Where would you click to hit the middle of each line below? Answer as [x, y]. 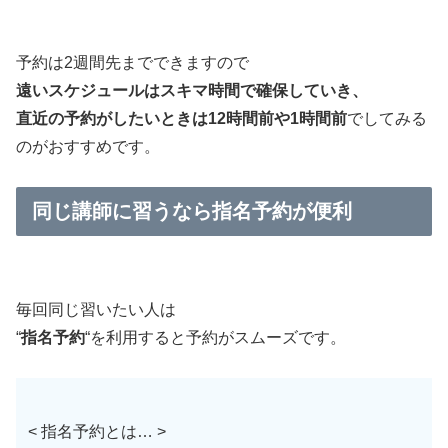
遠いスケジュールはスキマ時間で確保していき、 [192, 91]
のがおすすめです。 [88, 147]
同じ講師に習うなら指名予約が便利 [192, 210]
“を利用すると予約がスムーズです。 [215, 338]
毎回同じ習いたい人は [96, 310]
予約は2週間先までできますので [132, 63]
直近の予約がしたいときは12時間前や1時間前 [181, 119]
